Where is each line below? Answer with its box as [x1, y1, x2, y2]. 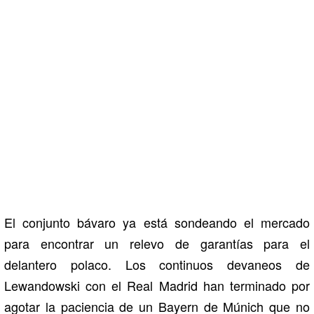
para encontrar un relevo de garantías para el [4, 234, 310, 253]
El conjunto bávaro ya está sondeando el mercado [4, 213, 310, 232]
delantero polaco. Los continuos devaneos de [4, 255, 310, 274]
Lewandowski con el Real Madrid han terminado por [4, 276, 310, 295]
